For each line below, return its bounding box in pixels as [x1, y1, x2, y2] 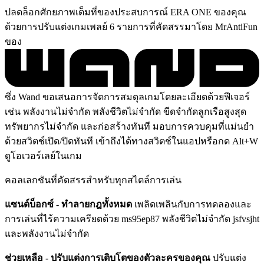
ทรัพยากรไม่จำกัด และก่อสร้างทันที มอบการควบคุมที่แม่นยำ [5, 121, 254, 131]
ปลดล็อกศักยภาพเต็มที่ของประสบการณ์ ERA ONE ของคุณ [5, 6, 246, 17]
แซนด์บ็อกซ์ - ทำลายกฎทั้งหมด [5, 199, 132, 209]
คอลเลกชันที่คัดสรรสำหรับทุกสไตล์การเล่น [5, 174, 181, 185]
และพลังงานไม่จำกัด [5, 228, 89, 239]
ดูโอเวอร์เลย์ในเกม [5, 150, 82, 161]
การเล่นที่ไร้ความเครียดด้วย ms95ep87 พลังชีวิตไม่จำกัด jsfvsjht [5, 213, 259, 224]
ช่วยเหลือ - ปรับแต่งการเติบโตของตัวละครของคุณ [5, 252, 210, 263]
